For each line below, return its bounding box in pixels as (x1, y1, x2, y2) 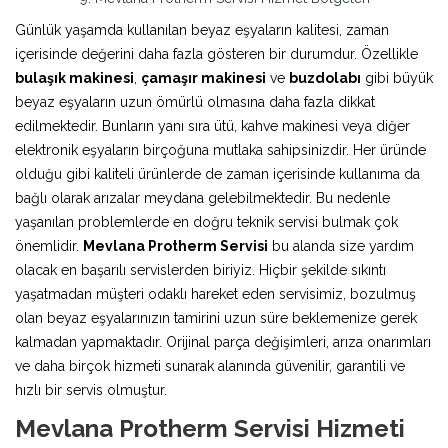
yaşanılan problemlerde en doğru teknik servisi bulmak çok (15, 213, 398, 230)
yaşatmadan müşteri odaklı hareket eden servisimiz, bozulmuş (15, 285, 416, 302)
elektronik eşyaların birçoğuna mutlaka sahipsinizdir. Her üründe (15, 141, 426, 158)
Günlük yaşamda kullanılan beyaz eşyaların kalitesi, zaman (15, 21, 389, 38)
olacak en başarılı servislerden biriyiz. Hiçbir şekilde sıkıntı (15, 261, 386, 278)
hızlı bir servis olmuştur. (15, 381, 167, 398)
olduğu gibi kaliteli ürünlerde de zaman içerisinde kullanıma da (15, 165, 420, 182)
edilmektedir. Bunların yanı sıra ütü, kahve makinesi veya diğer (15, 117, 410, 134)
